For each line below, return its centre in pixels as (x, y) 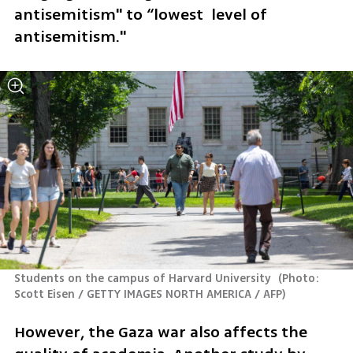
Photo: (301, 278)
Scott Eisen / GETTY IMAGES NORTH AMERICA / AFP (148, 294)
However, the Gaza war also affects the (160, 333)
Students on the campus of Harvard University (144, 278)
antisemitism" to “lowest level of (140, 14)
